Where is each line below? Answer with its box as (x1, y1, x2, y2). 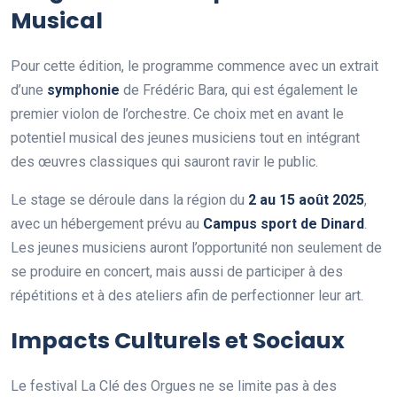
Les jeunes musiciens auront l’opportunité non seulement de (11, 239, 382, 256)
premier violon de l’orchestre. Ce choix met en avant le (11, 105, 344, 122)
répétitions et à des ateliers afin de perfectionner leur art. (11, 287, 363, 304)
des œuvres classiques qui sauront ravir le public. (11, 153, 318, 170)
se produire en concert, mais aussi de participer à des (11, 263, 343, 280)
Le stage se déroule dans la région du (11, 191, 248, 208)
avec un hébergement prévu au (11, 215, 203, 232)
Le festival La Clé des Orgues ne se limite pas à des (11, 378, 337, 394)
